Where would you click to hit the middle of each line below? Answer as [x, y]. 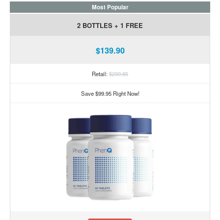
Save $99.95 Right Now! [110, 94]
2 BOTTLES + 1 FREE [110, 25]
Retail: [100, 74]
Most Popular [110, 7]
